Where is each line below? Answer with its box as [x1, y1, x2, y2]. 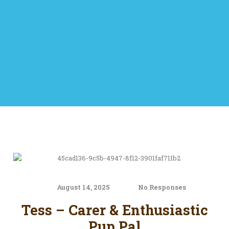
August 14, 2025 [57, 183, 110, 192]
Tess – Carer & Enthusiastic [21, 200, 208, 219]
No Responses [138, 183, 187, 192]
